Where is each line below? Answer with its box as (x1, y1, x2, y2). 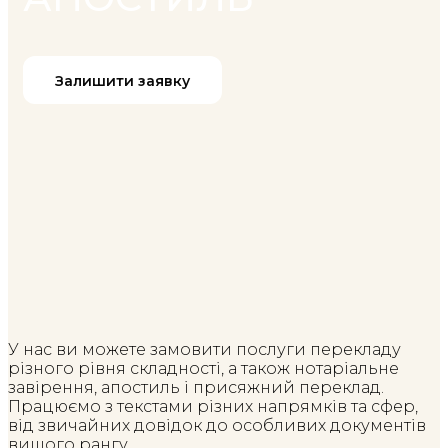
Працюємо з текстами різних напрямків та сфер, (8, 397, 418, 417)
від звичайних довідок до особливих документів (8, 416, 426, 436)
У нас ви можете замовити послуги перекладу (8, 340, 401, 360)
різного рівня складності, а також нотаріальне (8, 359, 399, 379)
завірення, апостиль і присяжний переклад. (8, 378, 384, 398)
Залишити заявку (55, 72, 190, 91)
